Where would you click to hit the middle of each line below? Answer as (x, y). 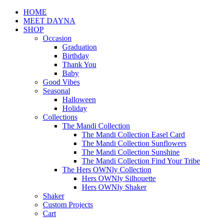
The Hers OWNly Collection (107, 170)
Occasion (57, 38)
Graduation (80, 47)
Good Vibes (61, 82)
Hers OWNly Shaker (114, 187)
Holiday (75, 108)
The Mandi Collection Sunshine (131, 152)
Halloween (79, 100)
